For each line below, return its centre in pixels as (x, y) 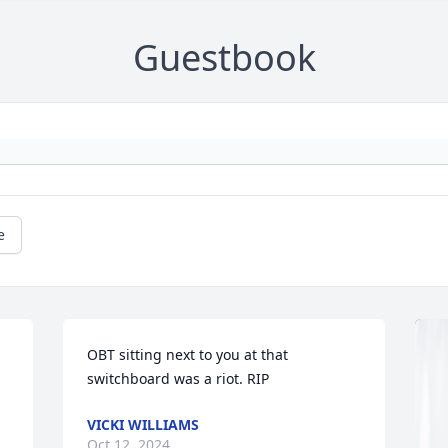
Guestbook (224, 58)
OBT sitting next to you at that (188, 355)
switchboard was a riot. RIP (178, 379)
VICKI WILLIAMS (143, 425)
